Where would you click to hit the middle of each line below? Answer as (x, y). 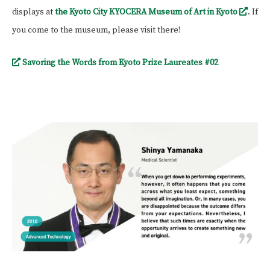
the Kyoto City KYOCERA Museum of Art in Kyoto (147, 12)
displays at (33, 12)
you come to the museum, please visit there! (96, 30)
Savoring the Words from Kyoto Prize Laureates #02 (119, 62)
